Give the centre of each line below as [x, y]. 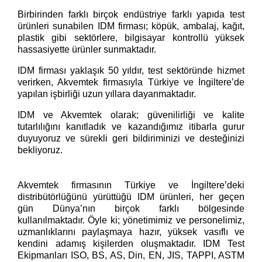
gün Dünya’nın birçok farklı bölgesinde [131, 208]
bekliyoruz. [41, 150]
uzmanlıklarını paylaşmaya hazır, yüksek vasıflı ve [131, 232]
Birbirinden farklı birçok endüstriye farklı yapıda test [131, 14]
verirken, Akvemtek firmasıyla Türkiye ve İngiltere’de [131, 82]
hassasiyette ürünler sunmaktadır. [87, 49]
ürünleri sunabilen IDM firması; [85, 26]
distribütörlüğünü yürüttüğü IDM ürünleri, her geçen [131, 196]
